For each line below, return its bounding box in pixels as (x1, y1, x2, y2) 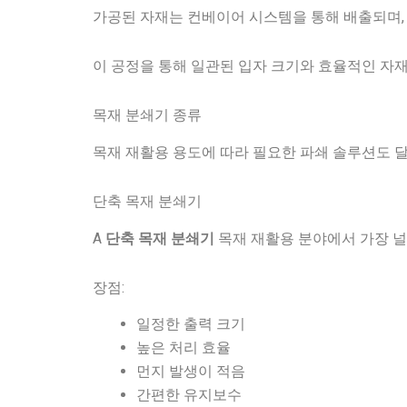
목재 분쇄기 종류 (93, 106, 202, 124)
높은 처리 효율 (136, 339, 231, 357)
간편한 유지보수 (136, 386, 242, 404)
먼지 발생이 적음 (136, 362, 245, 381)
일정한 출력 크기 (136, 315, 245, 333)
